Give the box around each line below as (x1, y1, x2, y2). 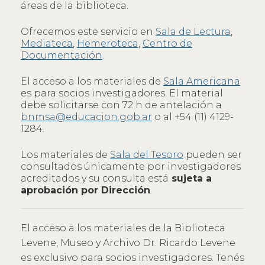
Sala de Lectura (156, 25, 231, 37)
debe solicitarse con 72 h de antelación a (21, 99, 222, 111)
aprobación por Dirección (21, 184, 150, 196)
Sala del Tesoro (110, 148, 183, 160)
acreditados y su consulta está (21, 172, 169, 184)
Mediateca (21, 37, 73, 49)
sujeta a (169, 172, 212, 184)
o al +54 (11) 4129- (152, 111, 234, 122)
